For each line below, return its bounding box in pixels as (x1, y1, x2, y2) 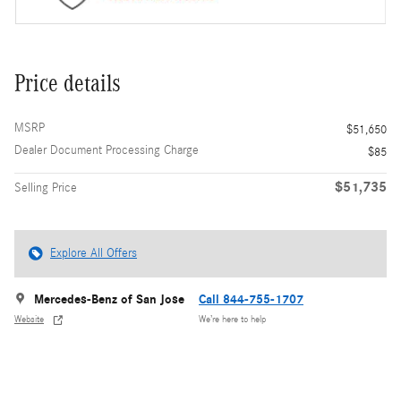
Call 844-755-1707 (199, 291, 303, 307)
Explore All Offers (50, 245, 137, 260)
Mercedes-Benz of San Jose (34, 291, 184, 307)
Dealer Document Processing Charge (14, 142, 199, 158)
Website (14, 314, 44, 326)
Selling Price (14, 180, 77, 195)
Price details (14, 69, 121, 97)
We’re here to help (199, 314, 266, 326)
